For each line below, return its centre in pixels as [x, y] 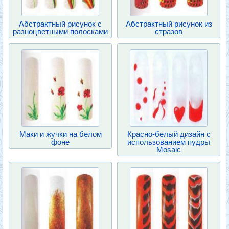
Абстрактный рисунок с [60, 24]
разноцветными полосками [60, 31]
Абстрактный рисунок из [169, 24]
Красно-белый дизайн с [169, 134]
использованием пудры [169, 142]
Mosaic [169, 150]
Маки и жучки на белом [60, 134]
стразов [169, 31]
